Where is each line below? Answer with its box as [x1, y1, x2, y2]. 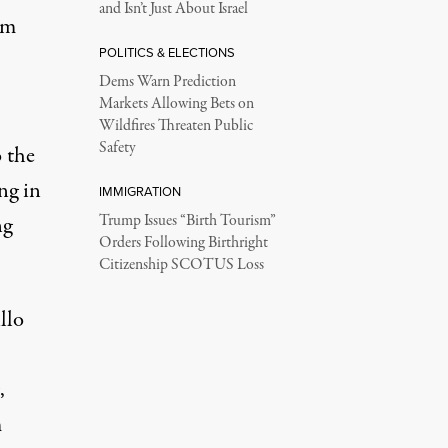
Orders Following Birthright [98, 232, 268, 254]
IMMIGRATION [98, 182, 181, 201]
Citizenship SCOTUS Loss [98, 254, 264, 276]
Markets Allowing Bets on [98, 93, 254, 115]
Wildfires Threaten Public [98, 115, 253, 137]
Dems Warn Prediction [98, 71, 236, 93]
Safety [98, 137, 136, 159]
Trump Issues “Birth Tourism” [98, 210, 276, 232]
